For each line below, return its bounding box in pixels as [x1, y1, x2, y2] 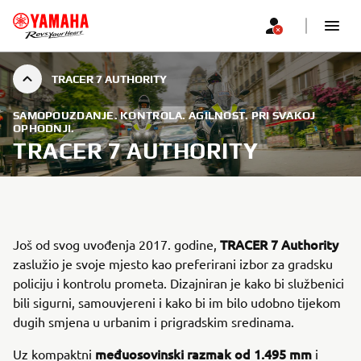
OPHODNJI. [13, 122, 75, 135]
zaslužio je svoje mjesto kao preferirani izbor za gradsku [13, 255, 333, 272]
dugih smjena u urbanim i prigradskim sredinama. [13, 313, 294, 330]
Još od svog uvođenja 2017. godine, [13, 236, 220, 252]
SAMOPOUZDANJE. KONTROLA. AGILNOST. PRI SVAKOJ [13, 109, 316, 122]
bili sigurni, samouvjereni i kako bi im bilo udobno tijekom [13, 294, 341, 310]
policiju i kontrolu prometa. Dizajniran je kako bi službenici [13, 275, 344, 291]
